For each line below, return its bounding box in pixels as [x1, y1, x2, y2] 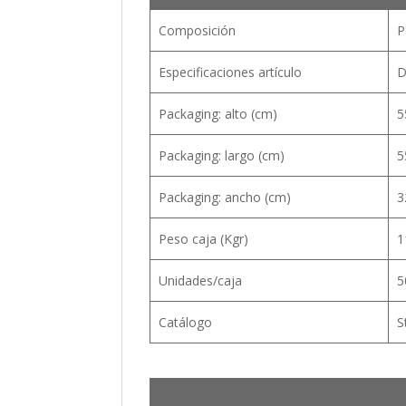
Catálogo [158, 313, 212, 331]
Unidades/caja [158, 271, 242, 289]
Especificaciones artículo [158, 63, 302, 81]
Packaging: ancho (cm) [158, 188, 291, 206]
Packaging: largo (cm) [158, 146, 285, 164]
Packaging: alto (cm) [158, 104, 277, 122]
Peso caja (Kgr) [158, 229, 248, 247]
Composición [158, 21, 236, 39]
